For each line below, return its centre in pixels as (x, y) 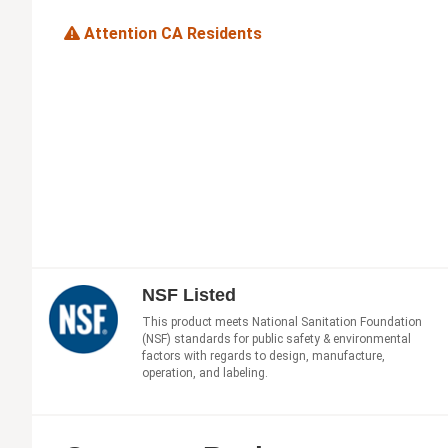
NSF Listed (189, 294)
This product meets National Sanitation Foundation (282, 321)
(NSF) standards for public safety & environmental (276, 338)
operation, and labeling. (205, 372)
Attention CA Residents (171, 34)
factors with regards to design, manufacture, (263, 355)
